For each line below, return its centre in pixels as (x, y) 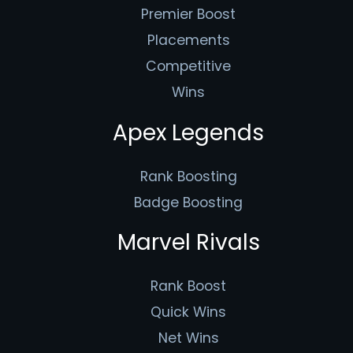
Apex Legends (188, 132)
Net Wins (188, 338)
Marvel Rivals (188, 243)
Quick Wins (188, 312)
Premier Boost (188, 15)
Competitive (188, 67)
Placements (188, 41)
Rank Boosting (188, 176)
